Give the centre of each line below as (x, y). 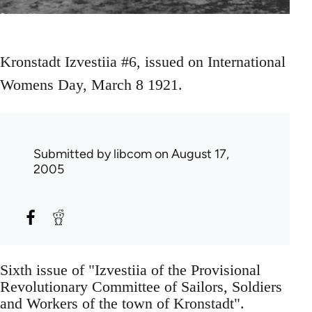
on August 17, (190, 154)
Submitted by (73, 154)
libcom (133, 154)
